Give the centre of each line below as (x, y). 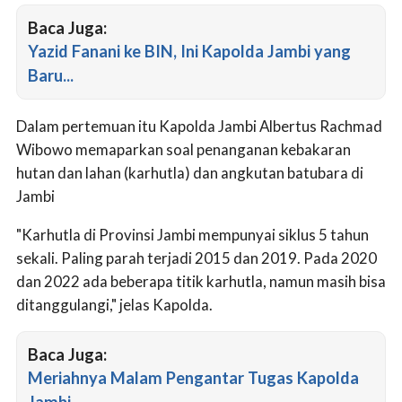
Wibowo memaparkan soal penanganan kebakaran (184, 149)
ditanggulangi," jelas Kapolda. (114, 304)
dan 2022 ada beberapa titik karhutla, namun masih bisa (201, 281)
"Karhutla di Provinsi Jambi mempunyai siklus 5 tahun (192, 234)
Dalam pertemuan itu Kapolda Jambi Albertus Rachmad (199, 126)
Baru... (51, 75)
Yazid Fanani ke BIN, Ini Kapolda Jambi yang (189, 51)
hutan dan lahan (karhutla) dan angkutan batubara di (190, 172)
